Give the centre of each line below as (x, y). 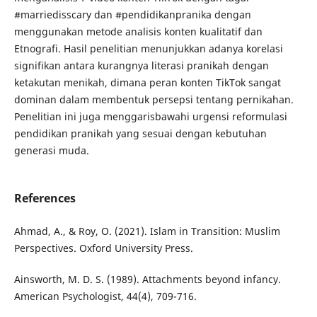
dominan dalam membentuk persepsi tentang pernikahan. (154, 99)
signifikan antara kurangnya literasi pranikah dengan (141, 65)
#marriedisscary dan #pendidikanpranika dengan (132, 15)
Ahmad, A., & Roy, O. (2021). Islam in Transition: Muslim (147, 231)
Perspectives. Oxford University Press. (103, 248)
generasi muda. (51, 150)
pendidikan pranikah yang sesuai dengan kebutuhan (140, 133)
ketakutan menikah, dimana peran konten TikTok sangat (147, 82)
